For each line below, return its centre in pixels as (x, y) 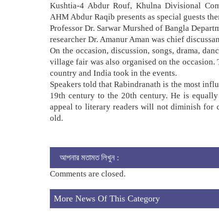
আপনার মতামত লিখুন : (89, 157)
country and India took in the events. (113, 73)
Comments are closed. (88, 174)
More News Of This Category (107, 198)
